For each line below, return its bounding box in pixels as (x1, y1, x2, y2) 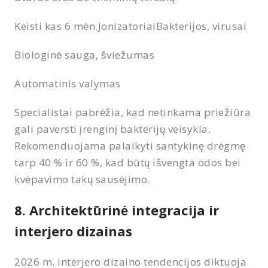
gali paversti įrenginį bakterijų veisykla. (14, 121, 211, 136)
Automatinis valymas (14, 76, 121, 90)
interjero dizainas (14, 221, 132, 240)
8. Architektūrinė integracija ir (14, 200, 219, 219)
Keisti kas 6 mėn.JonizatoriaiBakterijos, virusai (14, 19, 247, 33)
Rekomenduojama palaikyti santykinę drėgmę (14, 138, 246, 153)
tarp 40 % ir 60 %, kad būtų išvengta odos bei (14, 155, 241, 169)
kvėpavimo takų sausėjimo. (14, 172, 150, 186)
